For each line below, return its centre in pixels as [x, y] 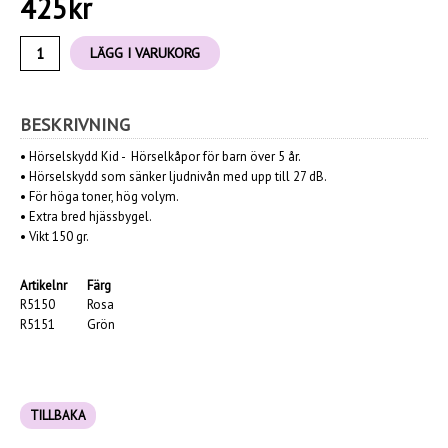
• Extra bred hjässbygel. [86, 217]
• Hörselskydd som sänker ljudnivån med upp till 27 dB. [173, 177]
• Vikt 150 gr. [54, 237]
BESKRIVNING [75, 124]
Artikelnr [43, 286]
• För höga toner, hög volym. [99, 197]
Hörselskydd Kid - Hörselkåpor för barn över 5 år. [165, 157]
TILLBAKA [58, 416]
